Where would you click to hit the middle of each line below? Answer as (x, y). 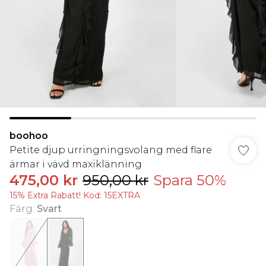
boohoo (29, 136)
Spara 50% (190, 180)
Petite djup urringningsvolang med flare (111, 150)
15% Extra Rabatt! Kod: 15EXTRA (75, 195)
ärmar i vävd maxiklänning (76, 164)
